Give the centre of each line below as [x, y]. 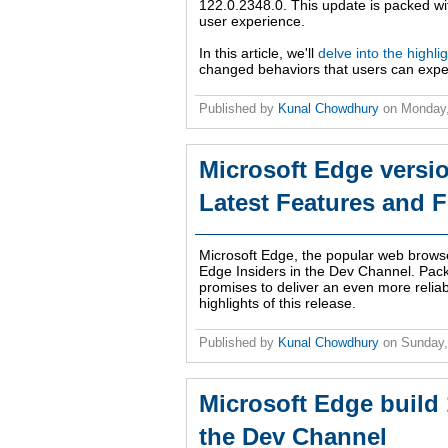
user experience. [252, 21]
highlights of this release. [277, 303]
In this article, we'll [258, 53]
